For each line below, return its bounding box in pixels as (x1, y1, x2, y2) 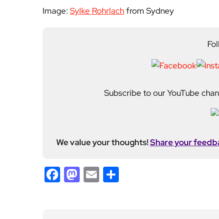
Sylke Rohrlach (70, 5, 124, 17)
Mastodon (80, 164, 151, 185)
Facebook (60, 164, 130, 185)
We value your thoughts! (56, 137, 150, 148)
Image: (43, 5, 70, 17)
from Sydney (124, 5, 174, 17)
